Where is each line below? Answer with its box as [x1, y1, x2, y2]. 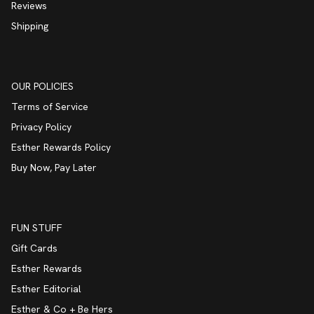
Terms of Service [11, 100, 88, 113]
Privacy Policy [11, 120, 71, 133]
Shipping [11, 19, 48, 32]
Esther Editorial [11, 282, 81, 295]
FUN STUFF [11, 221, 62, 234]
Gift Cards [11, 241, 57, 254]
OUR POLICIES [11, 79, 74, 93]
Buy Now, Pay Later [11, 161, 97, 174]
